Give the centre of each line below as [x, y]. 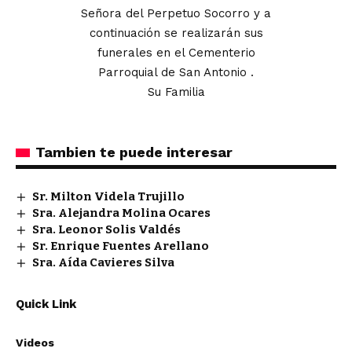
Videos [35, 343]
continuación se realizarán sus [176, 33]
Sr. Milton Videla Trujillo [109, 196]
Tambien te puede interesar [134, 152]
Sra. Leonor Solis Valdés [107, 229]
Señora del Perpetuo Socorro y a [176, 13]
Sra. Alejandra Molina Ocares [122, 213]
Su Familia [176, 92]
